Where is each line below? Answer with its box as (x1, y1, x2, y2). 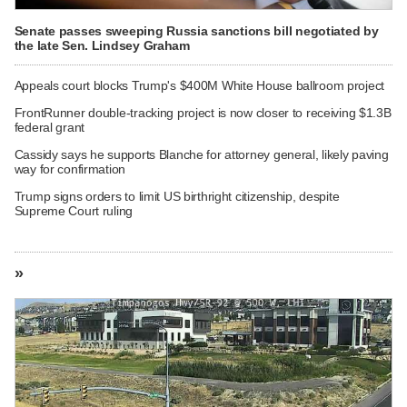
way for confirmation (14, 161, 126, 176)
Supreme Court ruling (14, 203, 134, 218)
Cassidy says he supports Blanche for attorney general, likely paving (14, 146, 389, 162)
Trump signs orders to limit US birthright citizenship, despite (14, 188, 340, 203)
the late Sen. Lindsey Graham (14, 38, 190, 54)
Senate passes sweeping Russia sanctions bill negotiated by (14, 24, 379, 39)
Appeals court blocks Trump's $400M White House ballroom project (14, 77, 385, 93)
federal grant (14, 119, 85, 134)
